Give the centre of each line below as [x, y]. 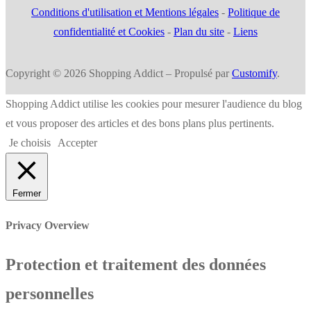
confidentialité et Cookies [109, 32]
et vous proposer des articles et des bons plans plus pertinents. [140, 124]
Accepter [77, 143]
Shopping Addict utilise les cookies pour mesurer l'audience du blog [154, 104]
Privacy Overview [48, 225]
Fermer [27, 194]
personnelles [50, 293]
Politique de [254, 12]
